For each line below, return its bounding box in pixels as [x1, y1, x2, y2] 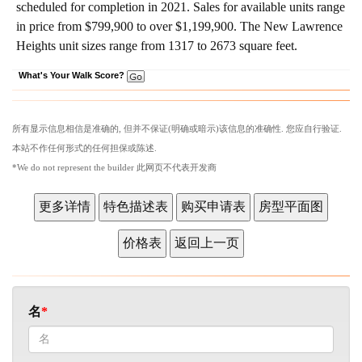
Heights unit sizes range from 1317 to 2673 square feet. [16, 38, 297, 53]
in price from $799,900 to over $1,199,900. [16, 19, 240, 33]
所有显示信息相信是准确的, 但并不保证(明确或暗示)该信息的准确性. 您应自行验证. [12, 123, 342, 133]
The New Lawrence [240, 19, 343, 33]
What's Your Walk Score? [19, 69, 127, 80]
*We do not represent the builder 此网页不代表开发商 [12, 162, 217, 172]
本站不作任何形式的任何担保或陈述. [12, 142, 157, 153]
